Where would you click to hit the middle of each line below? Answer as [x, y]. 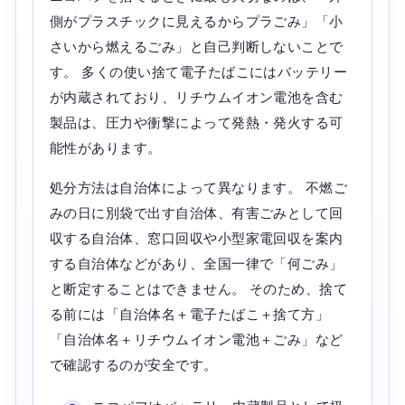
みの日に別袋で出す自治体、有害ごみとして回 [196, 212]
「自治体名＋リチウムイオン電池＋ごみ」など [196, 339]
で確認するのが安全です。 [133, 364]
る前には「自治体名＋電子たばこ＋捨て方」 [189, 314]
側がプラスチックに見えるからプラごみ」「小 [196, 21]
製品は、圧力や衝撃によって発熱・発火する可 [196, 122]
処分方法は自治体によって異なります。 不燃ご [198, 187]
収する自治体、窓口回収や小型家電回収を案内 [196, 238]
